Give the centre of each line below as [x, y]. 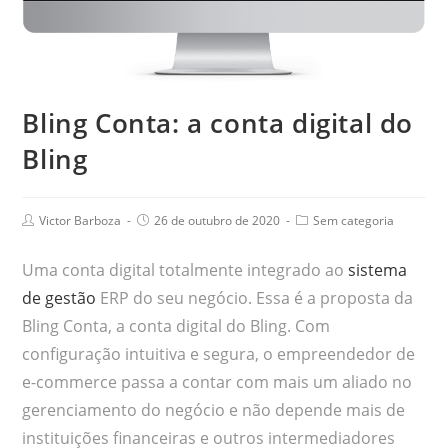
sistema [376, 270]
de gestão [61, 298]
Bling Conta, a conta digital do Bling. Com [176, 326]
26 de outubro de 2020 [217, 221]
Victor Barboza [80, 221]
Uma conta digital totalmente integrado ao [183, 270]
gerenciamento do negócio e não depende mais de [214, 410]
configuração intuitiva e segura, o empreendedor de [219, 354]
